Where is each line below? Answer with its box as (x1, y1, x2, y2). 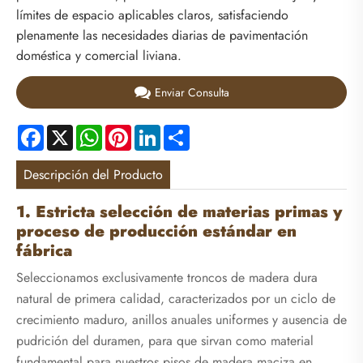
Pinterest (131, 121, 177, 140)
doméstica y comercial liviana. (16, 46, 181, 66)
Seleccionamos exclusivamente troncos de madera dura (16, 268, 318, 288)
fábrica (16, 239, 72, 263)
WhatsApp (102, 121, 160, 140)
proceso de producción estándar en (16, 220, 297, 244)
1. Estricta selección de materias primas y (16, 200, 342, 224)
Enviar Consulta (154, 83, 229, 100)
